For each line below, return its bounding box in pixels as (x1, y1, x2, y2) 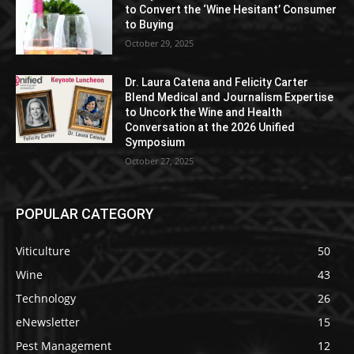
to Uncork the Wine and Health (125, 106, 283, 119)
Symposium (125, 136, 186, 149)
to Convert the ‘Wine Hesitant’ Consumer (125, 2, 337, 16)
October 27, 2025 (125, 155, 194, 168)
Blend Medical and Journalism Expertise (125, 91, 334, 104)
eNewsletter (16, 314, 80, 330)
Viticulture (16, 243, 70, 259)
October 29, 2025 (125, 36, 194, 49)
